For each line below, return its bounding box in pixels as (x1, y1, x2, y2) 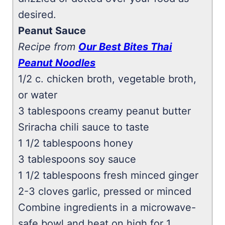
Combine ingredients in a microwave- (18, 201, 196, 213)
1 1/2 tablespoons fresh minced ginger (18, 169, 198, 181)
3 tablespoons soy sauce (18, 153, 136, 165)
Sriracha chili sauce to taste (18, 121, 149, 133)
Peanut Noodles (18, 57, 95, 69)
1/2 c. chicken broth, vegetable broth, (18, 73, 196, 85)
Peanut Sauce (18, 25, 86, 37)
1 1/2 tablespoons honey (18, 137, 133, 149)
